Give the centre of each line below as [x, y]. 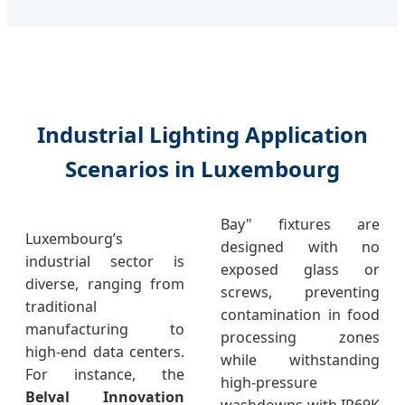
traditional [61, 307]
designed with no [300, 247]
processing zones [300, 338]
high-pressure [269, 383]
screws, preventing [300, 292]
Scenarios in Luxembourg [202, 169]
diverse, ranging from [105, 284]
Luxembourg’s [74, 239]
